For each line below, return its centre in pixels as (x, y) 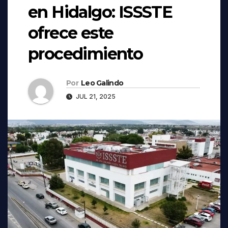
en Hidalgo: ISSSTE (100, 12)
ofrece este (71, 33)
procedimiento (85, 53)
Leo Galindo (102, 83)
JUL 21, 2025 (95, 96)
